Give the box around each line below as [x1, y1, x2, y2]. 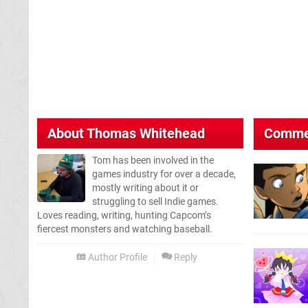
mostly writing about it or [92, 181, 199, 194]
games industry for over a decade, [92, 168, 236, 180]
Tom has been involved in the [92, 154, 214, 166]
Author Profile [86, 251, 147, 263]
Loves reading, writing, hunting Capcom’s [37, 209, 211, 221]
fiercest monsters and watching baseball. [37, 223, 212, 235]
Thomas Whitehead [87, 124, 205, 142]
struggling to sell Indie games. [92, 195, 219, 208]
